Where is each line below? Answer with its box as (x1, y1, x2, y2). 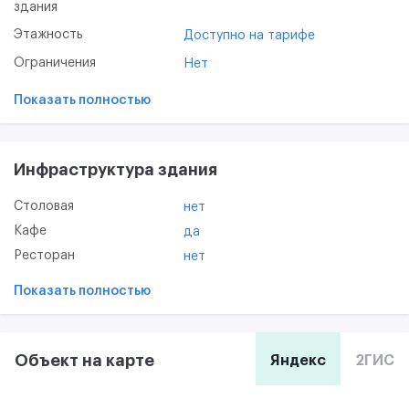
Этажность (23, 27, 83, 41)
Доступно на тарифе (184, 28, 315, 42)
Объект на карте (15, 351, 154, 369)
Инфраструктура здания (14, 161, 217, 178)
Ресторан (22, 248, 75, 262)
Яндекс (270, 352, 326, 368)
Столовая (23, 199, 74, 213)
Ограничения (25, 56, 96, 69)
